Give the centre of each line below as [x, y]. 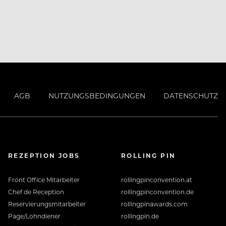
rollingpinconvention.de [157, 192]
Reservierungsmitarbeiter [47, 204]
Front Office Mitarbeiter [44, 180]
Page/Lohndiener [34, 216]
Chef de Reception [36, 192]
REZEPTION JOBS [44, 156]
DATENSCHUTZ [191, 96]
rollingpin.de [140, 216]
